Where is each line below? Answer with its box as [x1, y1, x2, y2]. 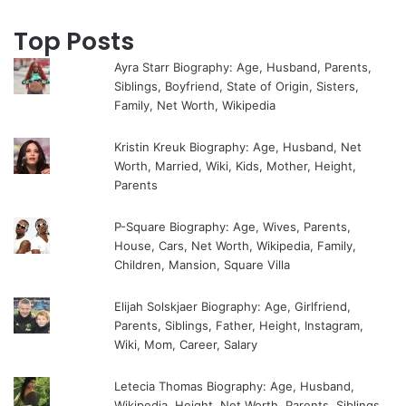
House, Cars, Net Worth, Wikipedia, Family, [114, 238, 357, 254]
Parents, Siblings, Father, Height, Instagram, [114, 318, 364, 333]
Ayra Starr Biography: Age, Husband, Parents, [114, 60, 372, 75]
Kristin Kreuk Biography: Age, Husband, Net [114, 140, 362, 155]
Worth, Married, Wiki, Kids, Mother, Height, [114, 159, 357, 174]
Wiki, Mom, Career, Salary [114, 337, 258, 353]
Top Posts [14, 24, 134, 59]
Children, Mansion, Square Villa [114, 257, 291, 273]
